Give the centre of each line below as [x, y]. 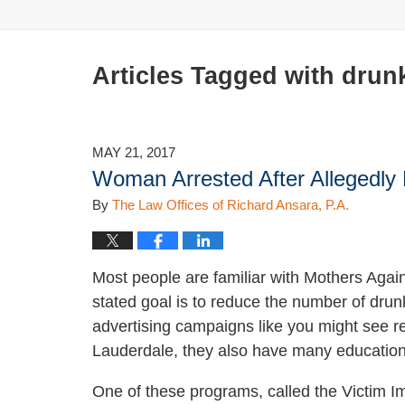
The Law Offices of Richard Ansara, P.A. [231, 206]
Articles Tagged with [213, 76]
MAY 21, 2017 [134, 153]
